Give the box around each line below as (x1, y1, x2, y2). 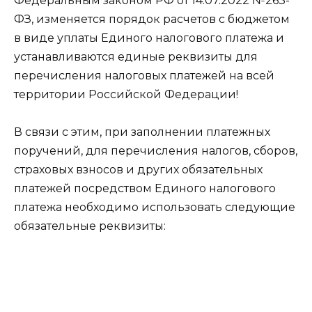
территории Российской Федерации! (14, 87, 238, 101)
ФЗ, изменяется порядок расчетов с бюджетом (14, 12, 290, 26)
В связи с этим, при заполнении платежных (14, 125, 270, 139)
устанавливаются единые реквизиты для (14, 49, 258, 63)
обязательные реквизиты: (14, 219, 166, 233)
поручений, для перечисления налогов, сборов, (14, 144, 297, 158)
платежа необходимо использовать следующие (14, 201, 295, 214)
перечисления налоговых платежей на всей (14, 68, 274, 82)
